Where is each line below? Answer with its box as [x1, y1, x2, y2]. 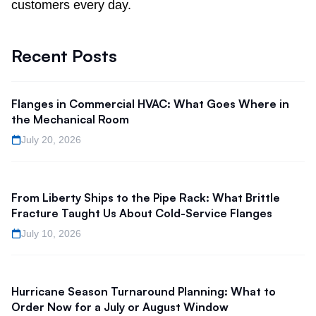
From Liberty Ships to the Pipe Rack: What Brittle [11, 190, 280, 205]
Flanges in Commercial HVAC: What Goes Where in [11, 96, 289, 111]
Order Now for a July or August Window [11, 299, 229, 314]
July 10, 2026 [21, 227, 81, 239]
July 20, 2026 [21, 133, 81, 145]
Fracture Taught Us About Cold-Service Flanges [11, 205, 272, 220]
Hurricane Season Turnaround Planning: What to [11, 284, 276, 298]
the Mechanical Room [11, 111, 129, 126]
